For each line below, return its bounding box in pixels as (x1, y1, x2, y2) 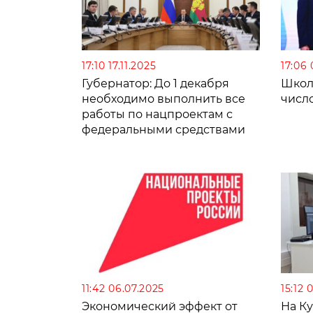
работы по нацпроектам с (82, 108, 233, 122)
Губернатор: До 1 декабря (82, 77, 229, 91)
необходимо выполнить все (82, 92, 245, 106)
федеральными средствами (82, 123, 245, 137)
